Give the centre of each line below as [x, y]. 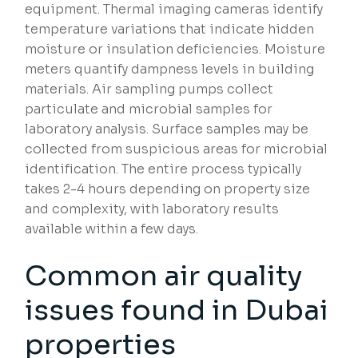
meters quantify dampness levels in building [170, 70]
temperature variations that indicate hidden [170, 30]
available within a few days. [112, 229]
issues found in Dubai [177, 310]
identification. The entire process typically [163, 169]
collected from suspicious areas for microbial [177, 149]
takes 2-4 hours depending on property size [168, 189]
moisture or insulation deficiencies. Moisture [175, 50]
